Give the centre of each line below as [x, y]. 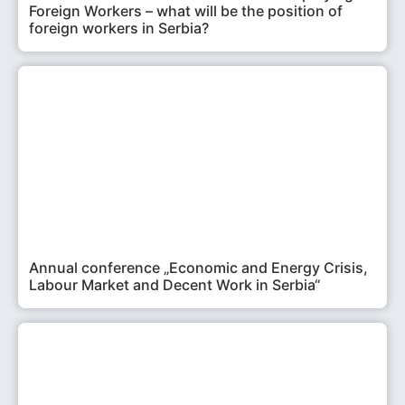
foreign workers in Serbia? [119, 28]
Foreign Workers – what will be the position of [186, 11]
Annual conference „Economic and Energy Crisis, [198, 268]
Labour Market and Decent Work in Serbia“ [174, 285]
